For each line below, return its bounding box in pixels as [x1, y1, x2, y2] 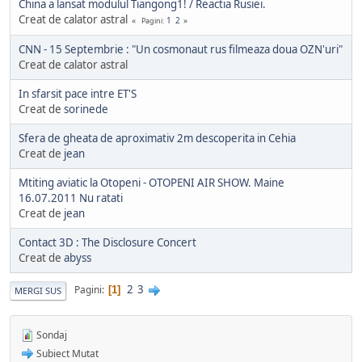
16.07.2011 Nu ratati [19, 190, 123, 205]
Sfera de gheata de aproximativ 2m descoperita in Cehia [19, 130, 296, 145]
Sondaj [34, 327, 67, 342]
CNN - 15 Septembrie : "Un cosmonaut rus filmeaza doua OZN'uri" [19, 41, 343, 57]
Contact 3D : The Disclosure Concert [19, 234, 196, 250]
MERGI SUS [15, 284, 61, 297]
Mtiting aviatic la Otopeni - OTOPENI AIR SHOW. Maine [19, 175, 284, 190]
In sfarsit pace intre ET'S [19, 86, 137, 101]
